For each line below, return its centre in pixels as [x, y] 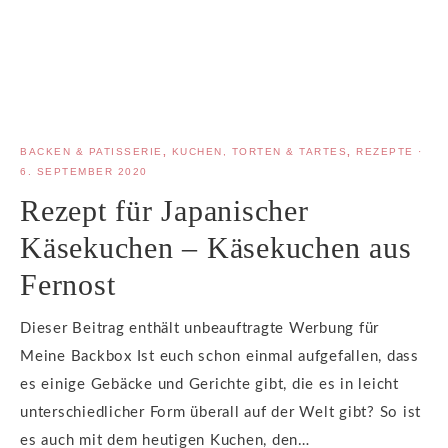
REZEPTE [385, 152]
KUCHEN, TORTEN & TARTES [259, 152]
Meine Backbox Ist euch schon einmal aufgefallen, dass [219, 357]
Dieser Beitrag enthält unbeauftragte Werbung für [199, 329]
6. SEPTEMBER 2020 [84, 172]
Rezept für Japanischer [164, 211]
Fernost [68, 285]
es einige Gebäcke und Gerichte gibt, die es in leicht [209, 385]
